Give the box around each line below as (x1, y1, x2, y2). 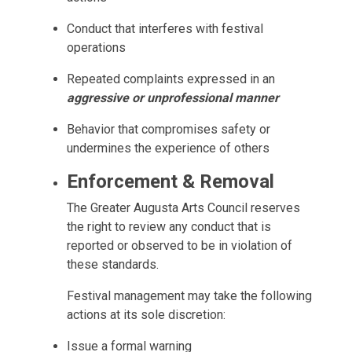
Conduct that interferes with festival (67, 21, 263, 36)
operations (67, 40, 126, 55)
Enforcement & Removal (67, 170, 274, 192)
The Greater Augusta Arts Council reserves (67, 200, 300, 215)
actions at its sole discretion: (67, 307, 225, 322)
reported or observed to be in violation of (67, 238, 292, 253)
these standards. (67, 257, 159, 272)
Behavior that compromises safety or (67, 122, 270, 137)
